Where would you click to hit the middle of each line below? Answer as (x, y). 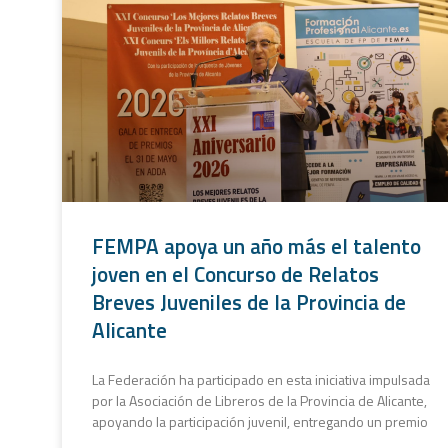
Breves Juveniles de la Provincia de (249, 301)
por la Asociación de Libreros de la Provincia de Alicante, (259, 400)
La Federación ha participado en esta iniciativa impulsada (261, 379)
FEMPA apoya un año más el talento (256, 245)
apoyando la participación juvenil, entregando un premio (260, 421)
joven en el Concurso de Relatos (235, 273)
